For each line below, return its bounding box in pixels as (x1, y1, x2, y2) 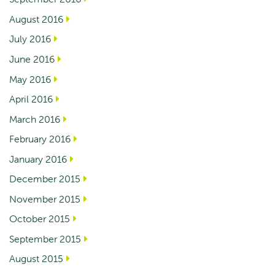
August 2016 (9, 12, 63, 25)
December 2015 (9, 172, 80, 185)
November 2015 (9, 192, 80, 205)
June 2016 (9, 52, 55, 65)
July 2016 (9, 33, 51, 45)
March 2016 (9, 112, 60, 125)
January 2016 (9, 152, 67, 165)
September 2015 (9, 232, 81, 245)
